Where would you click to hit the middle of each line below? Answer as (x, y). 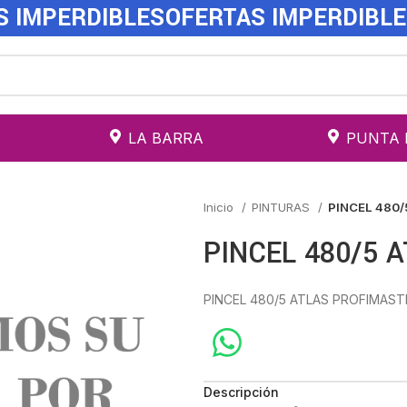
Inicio (220, 207)
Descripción (241, 392)
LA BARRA (165, 138)
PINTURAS (283, 207)
